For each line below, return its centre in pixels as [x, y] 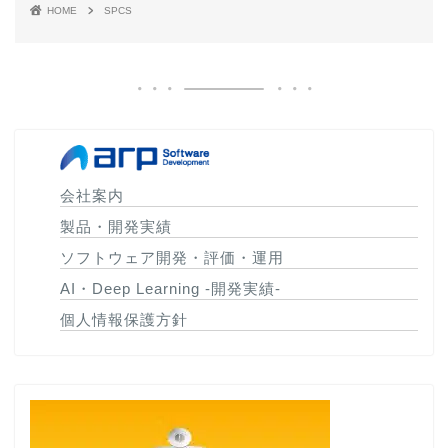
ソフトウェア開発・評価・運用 [172, 257]
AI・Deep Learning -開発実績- [171, 289]
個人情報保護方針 [124, 320]
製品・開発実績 [116, 226]
